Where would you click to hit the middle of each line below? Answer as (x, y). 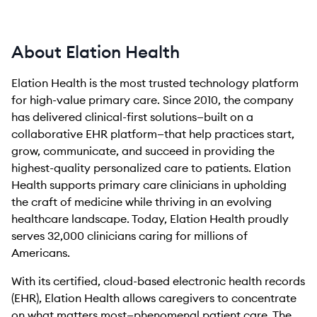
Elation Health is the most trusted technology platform (155, 83)
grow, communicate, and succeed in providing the (143, 151)
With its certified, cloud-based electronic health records (158, 281)
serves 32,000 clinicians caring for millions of (129, 236)
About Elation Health (96, 52)
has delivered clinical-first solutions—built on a (132, 117)
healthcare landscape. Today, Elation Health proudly (150, 219)
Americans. (41, 253)
